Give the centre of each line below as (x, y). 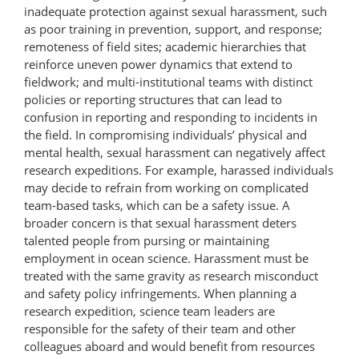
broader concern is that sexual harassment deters (160, 222)
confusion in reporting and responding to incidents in (171, 117)
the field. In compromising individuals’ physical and (165, 134)
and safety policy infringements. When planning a (160, 293)
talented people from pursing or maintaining (147, 240)
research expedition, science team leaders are (149, 311)
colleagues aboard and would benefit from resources (169, 346)
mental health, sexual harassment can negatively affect (175, 152)
